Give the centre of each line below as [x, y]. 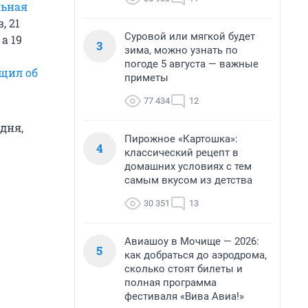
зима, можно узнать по [181, 50]
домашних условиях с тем [188, 166]
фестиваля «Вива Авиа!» [184, 296]
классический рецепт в [181, 153]
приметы [146, 78]
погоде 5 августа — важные [191, 64]
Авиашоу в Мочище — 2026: [192, 241]
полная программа [170, 283]
